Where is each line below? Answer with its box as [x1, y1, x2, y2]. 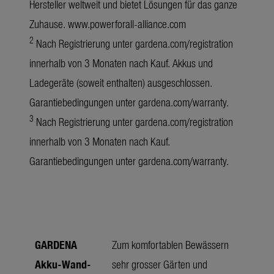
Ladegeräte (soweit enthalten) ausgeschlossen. [29, 75, 212, 91]
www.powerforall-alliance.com [68, 16, 186, 32]
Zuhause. [29, 16, 68, 32]
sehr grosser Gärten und [112, 256, 207, 272]
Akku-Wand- [35, 256, 91, 272]
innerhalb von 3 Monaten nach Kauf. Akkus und [29, 55, 213, 71]
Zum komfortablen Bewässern [112, 237, 229, 253]
